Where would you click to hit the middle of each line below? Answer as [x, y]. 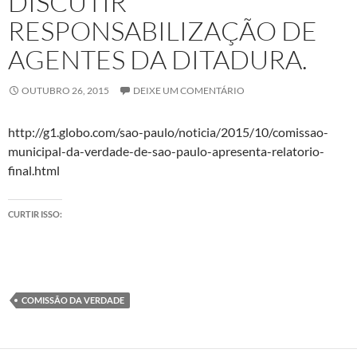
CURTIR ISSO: [35, 214]
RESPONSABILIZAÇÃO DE [163, 31]
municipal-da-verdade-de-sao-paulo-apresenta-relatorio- [166, 151]
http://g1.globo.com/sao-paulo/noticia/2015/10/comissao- [168, 132]
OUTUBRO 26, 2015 [65, 90]
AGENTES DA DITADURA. [158, 59]
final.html [34, 170]
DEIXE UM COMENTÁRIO [189, 90]
